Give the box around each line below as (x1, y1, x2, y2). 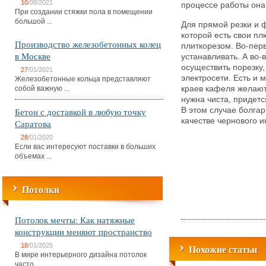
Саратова (15, 118, 51, 129)
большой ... (15, 17, 52, 26)
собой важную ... (15, 84, 69, 93)
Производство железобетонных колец (15, 38, 161, 50)
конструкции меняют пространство (15, 226, 152, 237)
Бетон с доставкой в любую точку (15, 106, 146, 118)
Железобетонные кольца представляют (15, 75, 151, 83)
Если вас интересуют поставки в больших (15, 142, 156, 151)
